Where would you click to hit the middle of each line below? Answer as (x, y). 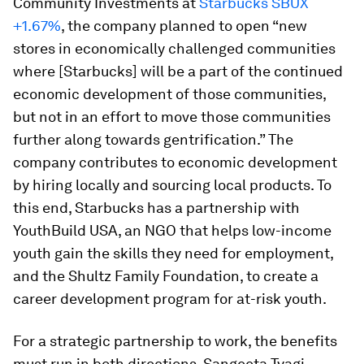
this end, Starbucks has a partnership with (156, 207)
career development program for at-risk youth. (170, 298)
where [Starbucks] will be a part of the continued (178, 71)
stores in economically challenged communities (174, 48)
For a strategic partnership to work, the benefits (175, 340)
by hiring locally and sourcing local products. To (172, 184)
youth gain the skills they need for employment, (173, 253)
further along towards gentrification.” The (153, 139)
